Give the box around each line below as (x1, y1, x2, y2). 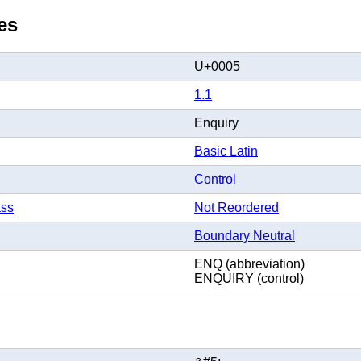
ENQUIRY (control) (194, 271, 304, 285)
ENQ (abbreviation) (194, 256, 305, 271)
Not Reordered (194, 200, 279, 214)
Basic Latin (194, 143, 258, 158)
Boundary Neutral (194, 228, 295, 243)
